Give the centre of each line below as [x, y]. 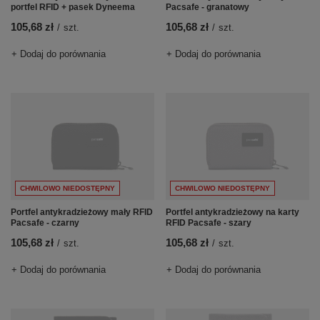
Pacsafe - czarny [45, 223]
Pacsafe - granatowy [207, 7]
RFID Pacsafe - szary [209, 223]
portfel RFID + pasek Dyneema [73, 7]
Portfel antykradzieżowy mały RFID [82, 212]
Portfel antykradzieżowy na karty [232, 212]
